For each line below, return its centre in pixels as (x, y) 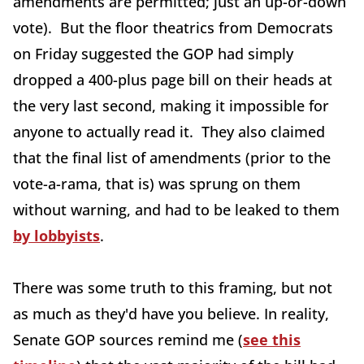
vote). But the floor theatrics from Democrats (173, 28)
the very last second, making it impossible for (171, 106)
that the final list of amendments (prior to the (172, 158)
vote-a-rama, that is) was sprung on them (157, 184)
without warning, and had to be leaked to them (176, 210)
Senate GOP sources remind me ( (128, 340)
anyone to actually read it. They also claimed (169, 132)
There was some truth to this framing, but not (173, 288)
